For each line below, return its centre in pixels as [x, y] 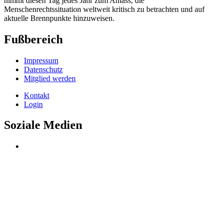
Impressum [41, 60]
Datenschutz [43, 69]
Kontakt [37, 95]
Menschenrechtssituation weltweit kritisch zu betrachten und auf [104, 9]
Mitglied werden [50, 78]
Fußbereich [33, 39]
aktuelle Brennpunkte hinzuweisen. [59, 18]
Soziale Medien [43, 125]
